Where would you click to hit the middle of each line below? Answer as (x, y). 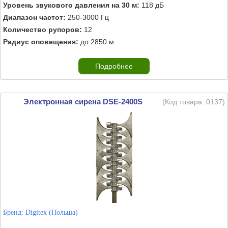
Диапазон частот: (34, 17)
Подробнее (114, 66)
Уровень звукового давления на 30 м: (71, 5)
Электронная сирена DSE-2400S (83, 102)
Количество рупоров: (42, 30)
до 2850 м (96, 42)
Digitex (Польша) (52, 212)
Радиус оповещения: (41, 42)
